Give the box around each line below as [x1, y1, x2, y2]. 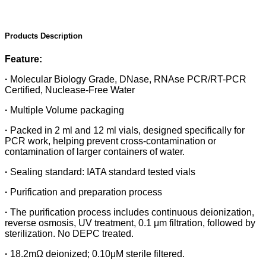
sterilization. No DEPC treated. [5, 229, 134, 239]
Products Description [5, 31, 83, 41]
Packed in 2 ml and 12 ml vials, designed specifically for [10, 125, 245, 136]
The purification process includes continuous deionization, [10, 207, 254, 218]
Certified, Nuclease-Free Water [5, 85, 135, 96]
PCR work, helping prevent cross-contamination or [5, 136, 216, 147]
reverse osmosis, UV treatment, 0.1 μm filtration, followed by [5, 218, 255, 229]
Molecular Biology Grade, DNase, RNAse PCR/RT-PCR [8, 74, 246, 85]
